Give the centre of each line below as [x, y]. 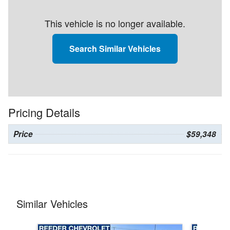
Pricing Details [44, 112]
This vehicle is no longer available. [115, 23]
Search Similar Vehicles [115, 49]
